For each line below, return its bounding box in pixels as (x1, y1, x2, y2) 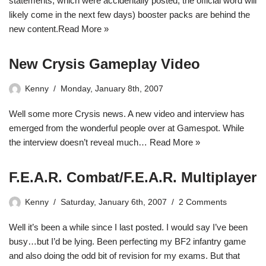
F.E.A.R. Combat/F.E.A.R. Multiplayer (9, 169, 256, 185)
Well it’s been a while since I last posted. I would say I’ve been (9, 222, 248, 232)
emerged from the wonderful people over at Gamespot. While (9, 123, 244, 133)
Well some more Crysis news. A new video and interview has (9, 109, 245, 119)
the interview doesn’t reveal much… (9, 137, 150, 147)
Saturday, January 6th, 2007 (61, 198, 167, 207)
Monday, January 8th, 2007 (61, 84, 163, 93)
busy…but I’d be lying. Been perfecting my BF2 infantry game (9, 236, 246, 246)
